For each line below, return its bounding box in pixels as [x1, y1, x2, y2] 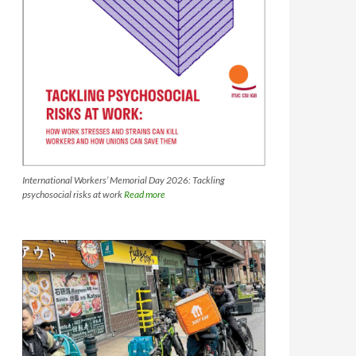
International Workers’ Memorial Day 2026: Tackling [22, 174, 225, 187]
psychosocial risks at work [22, 188, 124, 201]
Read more [124, 188, 165, 201]
